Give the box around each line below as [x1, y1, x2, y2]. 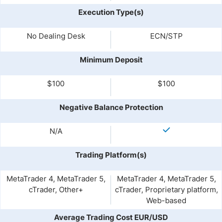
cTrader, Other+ [28, 185, 83, 194]
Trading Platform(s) [75, 150, 147, 160]
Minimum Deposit [79, 55, 143, 64]
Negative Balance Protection [59, 103, 163, 112]
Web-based [146, 196, 186, 205]
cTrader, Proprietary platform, [114, 185, 218, 194]
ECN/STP [150, 31, 183, 41]
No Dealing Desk [26, 31, 85, 41]
